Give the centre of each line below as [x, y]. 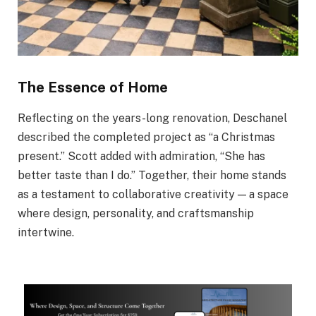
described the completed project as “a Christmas [146, 138]
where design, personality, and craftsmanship [136, 214]
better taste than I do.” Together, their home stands [152, 176]
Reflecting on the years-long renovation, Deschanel [152, 119]
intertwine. [46, 233]
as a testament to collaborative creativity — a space [153, 195]
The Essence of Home [93, 87]
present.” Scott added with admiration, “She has [141, 157]
